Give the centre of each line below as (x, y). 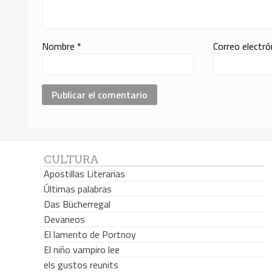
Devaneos (64, 219)
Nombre (60, 46)
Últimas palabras (78, 189)
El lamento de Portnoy (90, 235)
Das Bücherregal (77, 204)
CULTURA (71, 160)
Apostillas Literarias (84, 174)
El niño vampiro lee (82, 250)
